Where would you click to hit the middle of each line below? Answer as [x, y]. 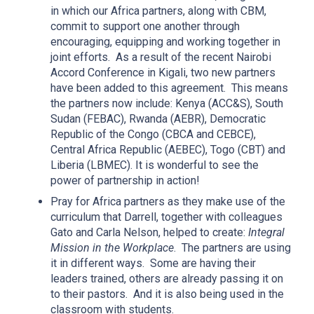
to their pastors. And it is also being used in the [167, 294]
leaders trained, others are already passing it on [167, 278]
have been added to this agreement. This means [169, 88]
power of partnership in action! [125, 180]
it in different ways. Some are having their [153, 263]
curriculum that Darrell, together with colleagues [166, 217]
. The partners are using [232, 247]
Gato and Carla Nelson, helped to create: [149, 232]
